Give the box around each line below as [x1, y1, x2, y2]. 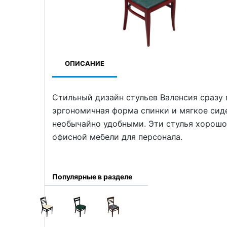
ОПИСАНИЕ [65, 59, 104, 67]
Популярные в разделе [52, 172, 132, 181]
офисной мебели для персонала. [52, 131, 182, 142]
